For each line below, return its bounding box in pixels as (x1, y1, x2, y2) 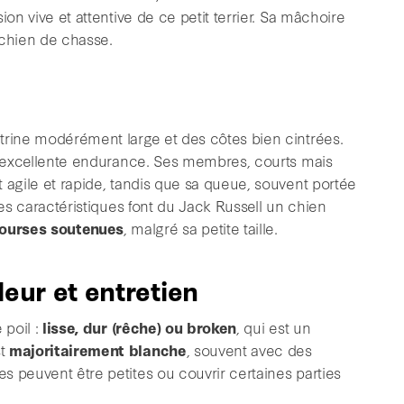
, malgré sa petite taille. (124, 216, 278, 238)
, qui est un (236, 316, 311, 337)
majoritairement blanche (8, 338, 187, 360)
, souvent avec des (186, 338, 312, 360)
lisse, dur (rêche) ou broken (42, 316, 237, 337)
